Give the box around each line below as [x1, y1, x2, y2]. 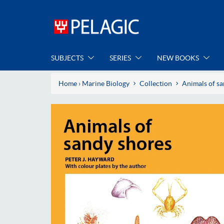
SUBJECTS [51, 54, 85, 62]
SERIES [109, 54, 132, 62]
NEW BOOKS [157, 54, 200, 62]
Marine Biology [82, 79, 129, 87]
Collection [139, 79, 172, 87]
